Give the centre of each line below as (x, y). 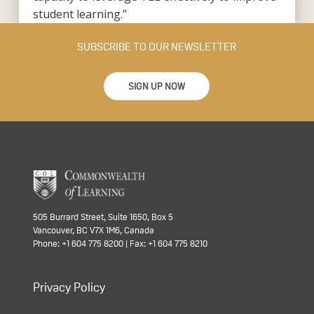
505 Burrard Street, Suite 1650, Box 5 (103, 217)
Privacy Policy (69, 288)
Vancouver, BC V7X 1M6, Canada (93, 231)
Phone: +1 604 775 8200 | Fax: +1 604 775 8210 (120, 244)
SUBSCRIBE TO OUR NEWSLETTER (157, 46)
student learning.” (80, 14)
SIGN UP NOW (157, 87)
